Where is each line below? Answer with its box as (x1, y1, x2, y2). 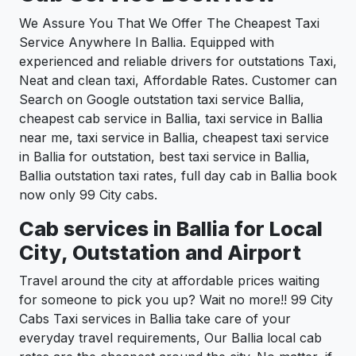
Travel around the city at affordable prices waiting (19, 273, 319, 289)
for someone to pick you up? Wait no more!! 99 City (19, 292, 333, 308)
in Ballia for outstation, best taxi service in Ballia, (19, 149, 310, 165)
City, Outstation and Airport (19, 241, 301, 265)
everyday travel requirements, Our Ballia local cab (19, 330, 322, 346)
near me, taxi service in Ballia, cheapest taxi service (19, 130, 329, 146)
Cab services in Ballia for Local (19, 217, 323, 242)
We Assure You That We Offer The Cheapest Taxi (19, 15, 319, 32)
